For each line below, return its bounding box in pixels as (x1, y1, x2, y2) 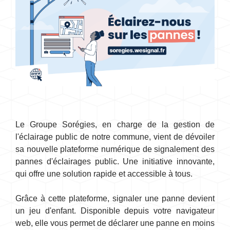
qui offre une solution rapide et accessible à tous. (15, 169, 193, 179)
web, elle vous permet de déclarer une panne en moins (15, 219, 215, 228)
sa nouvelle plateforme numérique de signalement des (15, 145, 215, 154)
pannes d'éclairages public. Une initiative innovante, (15, 157, 215, 166)
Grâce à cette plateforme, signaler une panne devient (15, 194, 215, 203)
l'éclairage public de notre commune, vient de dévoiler (15, 132, 215, 142)
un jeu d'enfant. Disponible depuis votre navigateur (15, 206, 215, 216)
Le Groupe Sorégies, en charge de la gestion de (15, 120, 215, 129)
